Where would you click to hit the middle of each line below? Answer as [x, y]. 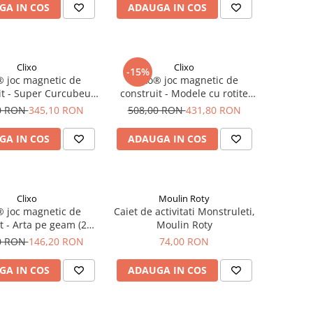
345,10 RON [56, 110]
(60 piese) [27, 107]
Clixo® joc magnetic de [184, 80]
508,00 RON [156, 110]
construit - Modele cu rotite [184, 93]
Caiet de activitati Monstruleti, [184, 211]
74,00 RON [184, 241]
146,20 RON [56, 241]
